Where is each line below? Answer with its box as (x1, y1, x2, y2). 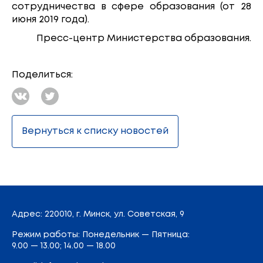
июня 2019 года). (12, 15, 89, 24)
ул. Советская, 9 (114, 210, 184, 218)
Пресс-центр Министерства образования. (36, 33, 251, 43)
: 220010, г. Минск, (41, 210, 114, 218)
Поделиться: (12, 70, 73, 79)
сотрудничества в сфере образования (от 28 (12, 2, 251, 11)
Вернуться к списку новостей (22, 126, 168, 136)
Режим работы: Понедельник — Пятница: (12, 231, 190, 238)
